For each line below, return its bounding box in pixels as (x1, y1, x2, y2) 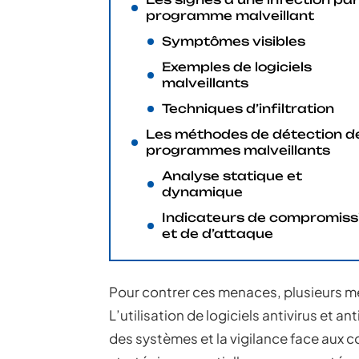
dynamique (162, 184, 243, 200)
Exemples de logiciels (162, 59, 312, 75)
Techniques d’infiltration (162, 101, 334, 116)
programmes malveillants (146, 143, 330, 158)
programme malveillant (146, 8, 314, 23)
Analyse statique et (162, 168, 302, 184)
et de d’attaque (162, 226, 273, 241)
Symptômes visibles (162, 34, 305, 49)
